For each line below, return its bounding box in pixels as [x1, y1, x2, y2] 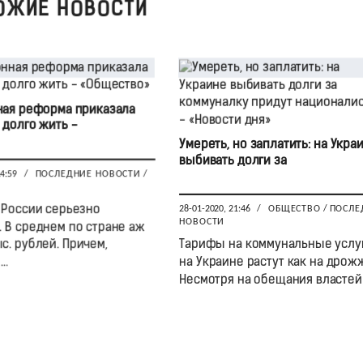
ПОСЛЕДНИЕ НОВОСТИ [34, 169, 141, 180]
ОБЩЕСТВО [267, 204, 321, 215]
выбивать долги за [178, 154, 287, 168]
